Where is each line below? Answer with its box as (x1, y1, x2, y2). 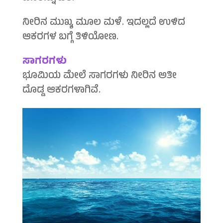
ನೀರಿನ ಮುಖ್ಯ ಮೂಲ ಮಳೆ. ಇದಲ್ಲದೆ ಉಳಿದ (22, 15, 185, 32)
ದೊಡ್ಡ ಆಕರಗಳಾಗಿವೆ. (22, 83, 101, 100)
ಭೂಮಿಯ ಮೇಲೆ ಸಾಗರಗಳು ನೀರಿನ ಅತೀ (22, 68, 177, 85)
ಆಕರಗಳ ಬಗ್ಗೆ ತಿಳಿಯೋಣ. (22, 29, 118, 46)
